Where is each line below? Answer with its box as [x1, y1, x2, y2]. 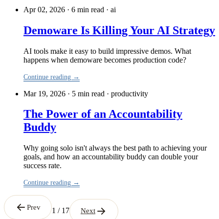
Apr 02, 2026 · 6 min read [23, 5, 104, 14]
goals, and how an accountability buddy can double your [23, 153, 198, 161]
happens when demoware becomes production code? [23, 55, 186, 64]
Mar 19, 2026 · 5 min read [23, 89, 105, 98]
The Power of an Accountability [23, 108, 182, 121]
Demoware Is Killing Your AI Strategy [23, 23, 215, 37]
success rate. [23, 161, 62, 170]
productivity [111, 89, 148, 98]
